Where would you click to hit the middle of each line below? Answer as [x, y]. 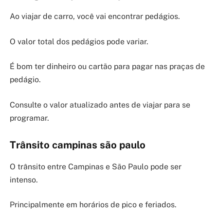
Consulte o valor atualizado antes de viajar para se [100, 105]
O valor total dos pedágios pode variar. [79, 41]
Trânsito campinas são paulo [78, 145]
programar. [29, 118]
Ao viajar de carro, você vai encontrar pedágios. [95, 17]
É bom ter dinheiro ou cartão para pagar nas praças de [107, 67]
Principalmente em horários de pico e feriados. [93, 205]
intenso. [24, 180]
